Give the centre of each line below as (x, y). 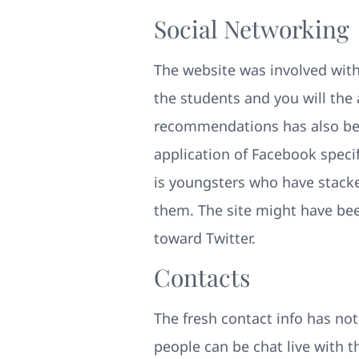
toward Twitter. (205, 238)
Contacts (202, 278)
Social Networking (252, 28)
